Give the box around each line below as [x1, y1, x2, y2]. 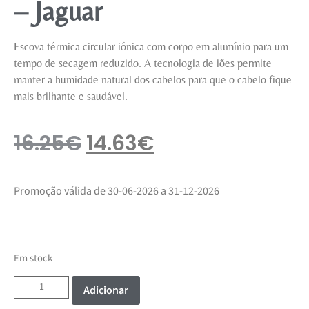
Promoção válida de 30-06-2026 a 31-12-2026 [14, 183, 219, 199]
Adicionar [83, 283, 128, 299]
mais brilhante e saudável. [14, 89, 128, 103]
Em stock [14, 250, 52, 266]
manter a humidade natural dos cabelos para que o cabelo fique [14, 72, 292, 86]
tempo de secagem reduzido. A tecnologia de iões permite [14, 56, 272, 70]
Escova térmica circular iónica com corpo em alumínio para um [14, 39, 288, 53]
